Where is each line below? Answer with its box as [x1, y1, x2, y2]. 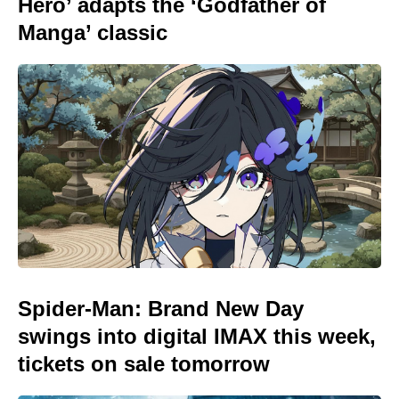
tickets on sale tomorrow [18, 352, 270, 377]
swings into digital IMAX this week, [18, 324, 376, 349]
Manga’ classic [18, 20, 167, 45]
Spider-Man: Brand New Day [18, 297, 304, 322]
